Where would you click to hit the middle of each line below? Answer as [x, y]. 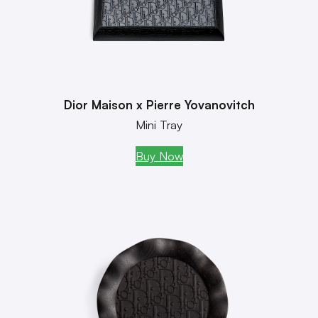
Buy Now [159, 156]
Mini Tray [159, 125]
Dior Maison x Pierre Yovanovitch [159, 105]
